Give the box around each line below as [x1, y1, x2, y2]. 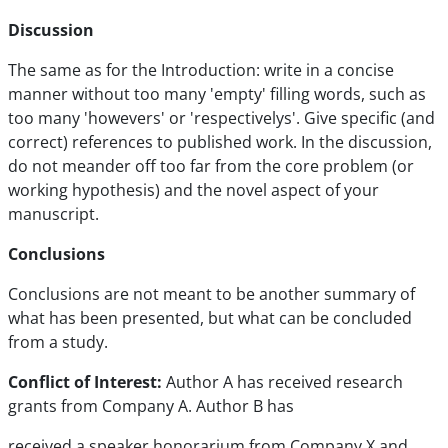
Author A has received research [166, 371, 403, 393]
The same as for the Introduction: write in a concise [8, 59, 394, 81]
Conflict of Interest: [8, 371, 166, 393]
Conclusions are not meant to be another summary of [8, 283, 415, 305]
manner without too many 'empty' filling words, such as [8, 83, 426, 105]
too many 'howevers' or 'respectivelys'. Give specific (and [8, 107, 435, 129]
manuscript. [8, 203, 99, 225]
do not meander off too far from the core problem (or [8, 155, 414, 177]
